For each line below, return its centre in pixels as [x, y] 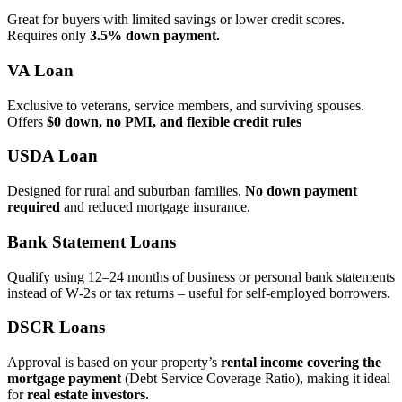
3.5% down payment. [155, 36]
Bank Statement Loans [92, 241]
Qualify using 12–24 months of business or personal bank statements [201, 276]
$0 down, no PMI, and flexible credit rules [174, 121]
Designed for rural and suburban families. [126, 191]
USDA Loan [52, 156]
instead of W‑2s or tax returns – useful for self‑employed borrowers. [199, 293]
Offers [27, 121]
